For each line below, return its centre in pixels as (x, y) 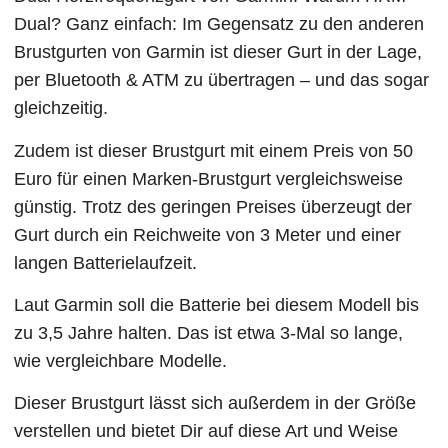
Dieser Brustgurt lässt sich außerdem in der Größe (215, 403)
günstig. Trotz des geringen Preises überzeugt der (213, 206)
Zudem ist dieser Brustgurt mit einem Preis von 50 (214, 150)
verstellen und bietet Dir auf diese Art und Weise (206, 431)
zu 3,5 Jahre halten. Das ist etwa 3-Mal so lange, (209, 332)
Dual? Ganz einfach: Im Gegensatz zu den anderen (219, 24)
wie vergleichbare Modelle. (121, 360)
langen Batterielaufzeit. (108, 262)
